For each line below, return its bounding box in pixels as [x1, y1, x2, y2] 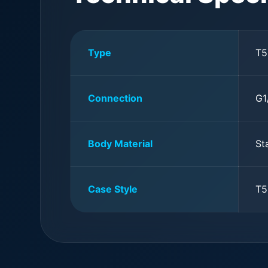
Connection [88, 92, 143, 104]
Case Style [88, 183, 138, 195]
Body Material [88, 138, 153, 150]
